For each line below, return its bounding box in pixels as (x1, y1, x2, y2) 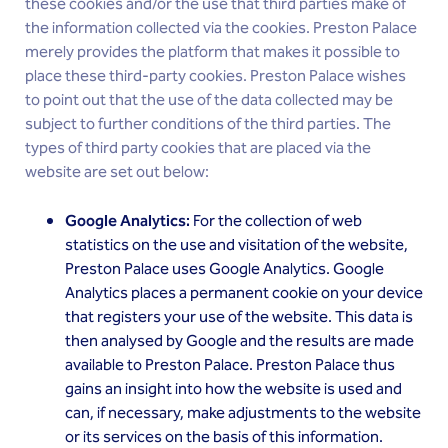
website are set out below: (25, 160, 209, 185)
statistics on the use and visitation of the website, (65, 233, 408, 258)
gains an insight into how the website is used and (65, 377, 402, 402)
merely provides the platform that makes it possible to (25, 40, 400, 65)
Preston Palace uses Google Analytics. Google (65, 257, 384, 282)
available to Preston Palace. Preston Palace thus (65, 353, 395, 378)
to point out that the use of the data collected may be (25, 88, 393, 113)
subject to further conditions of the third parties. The (25, 112, 391, 137)
